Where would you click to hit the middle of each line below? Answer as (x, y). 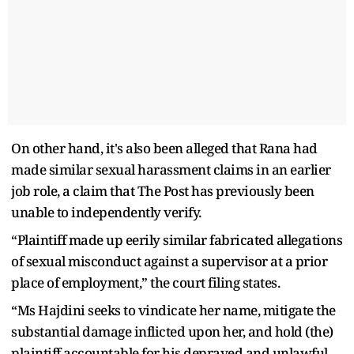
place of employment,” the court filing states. (145, 282)
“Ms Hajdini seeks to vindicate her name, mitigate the (173, 310)
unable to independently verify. (106, 212)
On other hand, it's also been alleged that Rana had (164, 148)
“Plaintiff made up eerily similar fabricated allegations (177, 239)
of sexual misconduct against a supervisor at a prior (169, 261)
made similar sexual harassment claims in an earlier (171, 169)
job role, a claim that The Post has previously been (163, 190)
